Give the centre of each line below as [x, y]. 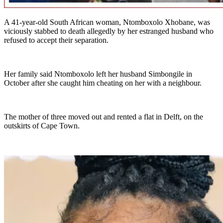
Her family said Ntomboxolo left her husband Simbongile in [98, 74]
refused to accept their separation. [56, 40]
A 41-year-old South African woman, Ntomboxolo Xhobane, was [107, 22]
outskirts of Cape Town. [42, 126]
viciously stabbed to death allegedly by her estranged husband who [109, 31]
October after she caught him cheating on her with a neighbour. [103, 83]
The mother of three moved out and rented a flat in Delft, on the [104, 117]
